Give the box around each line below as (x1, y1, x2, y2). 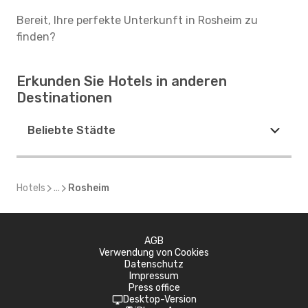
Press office (128, 282, 180, 294)
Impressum (129, 270, 179, 282)
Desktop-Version (122, 294, 197, 305)
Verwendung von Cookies (99, 247, 209, 258)
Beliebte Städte (27, 124, 115, 137)
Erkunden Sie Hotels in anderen (16, 73, 227, 89)
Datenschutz (124, 258, 184, 270)
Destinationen (16, 89, 112, 106)
